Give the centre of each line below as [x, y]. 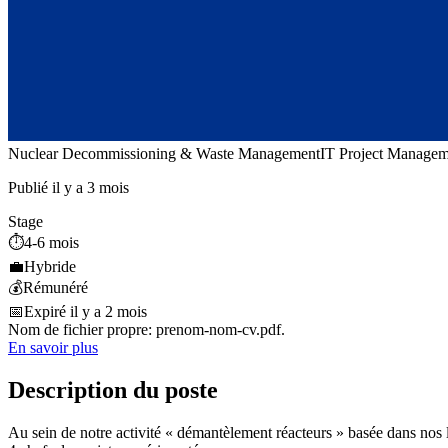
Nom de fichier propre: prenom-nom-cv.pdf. [146, 330]
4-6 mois [51, 243]
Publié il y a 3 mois [68, 188]
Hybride [50, 267]
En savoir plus [53, 348]
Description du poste [113, 390]
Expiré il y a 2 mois [85, 312]
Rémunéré [55, 288]
